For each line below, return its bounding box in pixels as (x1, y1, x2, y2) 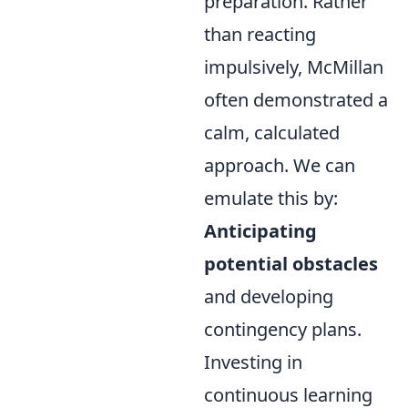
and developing (204, 284, 333, 309)
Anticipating (204, 219, 317, 243)
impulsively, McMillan (204, 55, 383, 79)
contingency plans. (204, 317, 362, 342)
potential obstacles (204, 251, 378, 276)
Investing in (204, 350, 302, 374)
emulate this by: (204, 186, 338, 210)
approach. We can (204, 153, 355, 178)
